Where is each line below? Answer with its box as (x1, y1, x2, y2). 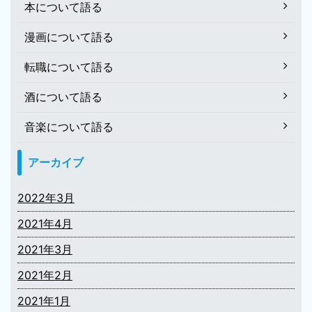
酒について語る (24, 89, 102, 104)
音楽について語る (24, 119, 114, 134)
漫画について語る (24, 29, 114, 44)
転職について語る (24, 59, 114, 74)
